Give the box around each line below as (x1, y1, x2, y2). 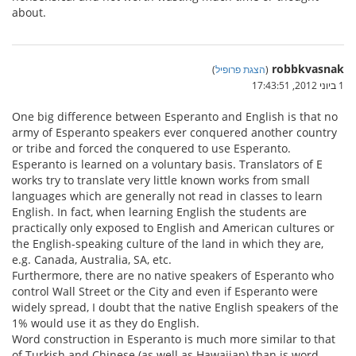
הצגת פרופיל (215, 63, 265, 76)
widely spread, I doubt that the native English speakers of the (12, 300, 339, 315)
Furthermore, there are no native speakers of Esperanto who (12, 268, 334, 284)
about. (12, 5, 46, 21)
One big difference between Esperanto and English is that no (12, 109, 338, 125)
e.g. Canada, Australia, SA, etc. (12, 252, 172, 268)
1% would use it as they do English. (12, 315, 199, 331)
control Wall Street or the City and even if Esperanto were (12, 284, 318, 300)
